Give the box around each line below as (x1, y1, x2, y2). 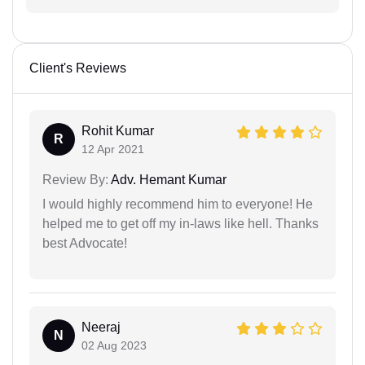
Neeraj (81, 319, 121, 334)
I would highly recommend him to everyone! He (42, 196, 313, 211)
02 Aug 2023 (81, 338, 147, 352)
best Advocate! (42, 235, 127, 250)
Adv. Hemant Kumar (108, 172, 226, 187)
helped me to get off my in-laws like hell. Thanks (42, 216, 319, 231)
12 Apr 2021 (81, 142, 144, 156)
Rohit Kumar (81, 123, 154, 138)
